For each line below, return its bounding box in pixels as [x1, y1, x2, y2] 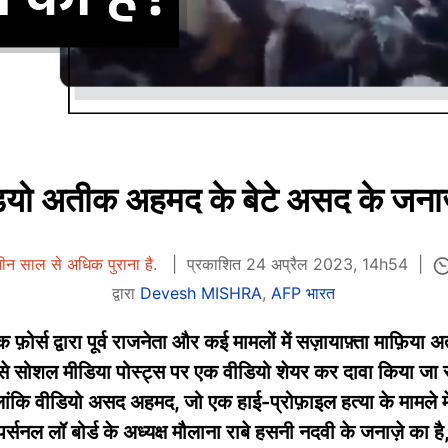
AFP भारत [271, 282, 336, 303]
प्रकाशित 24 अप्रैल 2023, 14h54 [186, 254, 408, 275]
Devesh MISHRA [140, 282, 263, 303]
